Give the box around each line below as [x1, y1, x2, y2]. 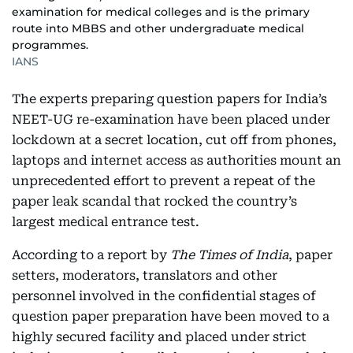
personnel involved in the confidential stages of [12, 288, 316, 303]
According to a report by [12, 247, 170, 262]
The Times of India [170, 247, 288, 262]
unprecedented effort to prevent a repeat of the [12, 173, 315, 188]
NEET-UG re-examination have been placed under [12, 111, 330, 127]
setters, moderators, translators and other [12, 267, 277, 283]
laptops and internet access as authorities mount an [12, 152, 341, 168]
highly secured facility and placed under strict [12, 329, 307, 344]
